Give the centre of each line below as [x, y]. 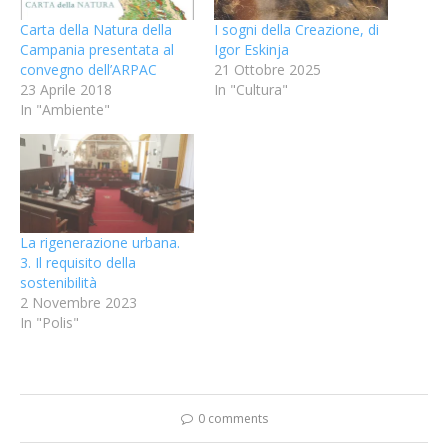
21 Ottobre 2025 [267, 69]
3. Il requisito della [78, 263]
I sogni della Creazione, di [296, 29]
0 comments [232, 419]
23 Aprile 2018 [66, 89]
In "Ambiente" [65, 109]
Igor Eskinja [251, 49]
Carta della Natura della [96, 29]
